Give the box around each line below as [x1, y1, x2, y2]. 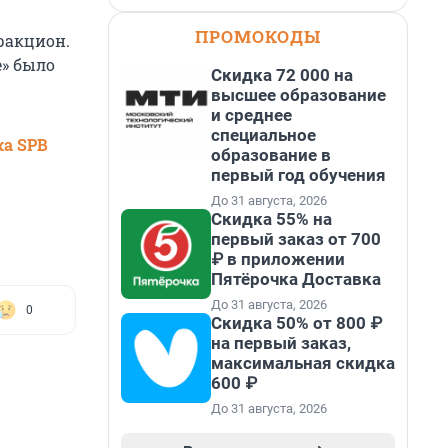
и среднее [211, 105, 292, 125]
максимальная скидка [211, 353, 395, 373]
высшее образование [211, 85, 386, 105]
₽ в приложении [211, 249, 345, 269]
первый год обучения [211, 165, 386, 185]
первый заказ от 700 [211, 229, 381, 249]
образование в [211, 145, 331, 165]
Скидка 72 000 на [211, 65, 353, 85]
